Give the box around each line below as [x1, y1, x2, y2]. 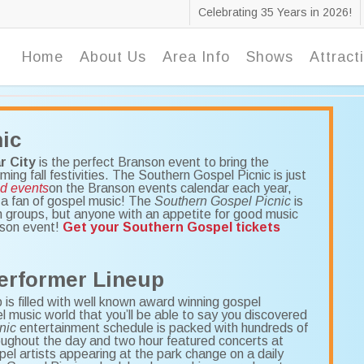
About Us [80, 49, 146, 65]
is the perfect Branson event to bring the [35, 155, 269, 170]
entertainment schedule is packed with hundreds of [15, 321, 308, 336]
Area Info [162, 49, 230, 65]
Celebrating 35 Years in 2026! [198, 6, 352, 19]
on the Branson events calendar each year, [48, 181, 292, 196]
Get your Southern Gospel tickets [62, 220, 280, 235]
